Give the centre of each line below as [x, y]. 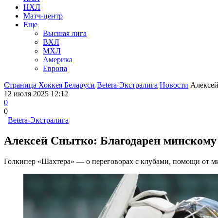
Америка [58, 59]
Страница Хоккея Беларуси [49, 85]
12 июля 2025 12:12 [36, 93]
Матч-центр [43, 16]
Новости [174, 85]
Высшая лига [65, 33]
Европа [55, 68]
